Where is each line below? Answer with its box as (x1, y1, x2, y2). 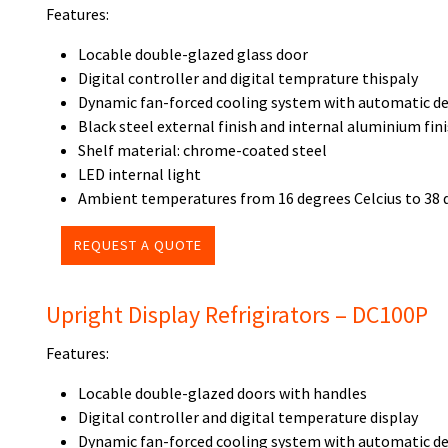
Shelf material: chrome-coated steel (78, 140, 327, 160)
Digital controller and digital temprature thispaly (78, 68, 418, 88)
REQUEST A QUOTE (74, 236, 202, 254)
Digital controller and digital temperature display (78, 407, 418, 427)
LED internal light (78, 164, 201, 184)
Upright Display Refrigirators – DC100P (46, 299, 428, 330)
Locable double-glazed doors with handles (78, 383, 367, 403)
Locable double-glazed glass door (78, 44, 308, 64)
